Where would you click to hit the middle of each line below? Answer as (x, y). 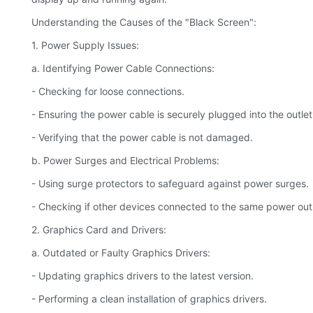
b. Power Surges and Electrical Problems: (125, 161)
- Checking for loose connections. (108, 92)
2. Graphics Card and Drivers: (99, 230)
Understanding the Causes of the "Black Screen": (144, 22)
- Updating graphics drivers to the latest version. (143, 276)
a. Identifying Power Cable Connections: (123, 68)
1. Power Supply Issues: (85, 45)
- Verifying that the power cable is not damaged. (142, 138)
